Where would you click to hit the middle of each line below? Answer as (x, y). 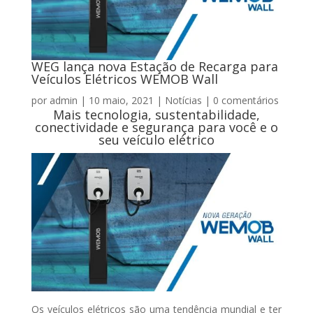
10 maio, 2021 (121, 100)
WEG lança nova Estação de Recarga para (154, 66)
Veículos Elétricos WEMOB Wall (124, 79)
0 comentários (246, 100)
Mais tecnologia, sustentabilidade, (156, 114)
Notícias (183, 100)
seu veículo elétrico (156, 139)
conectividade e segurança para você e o (156, 127)
